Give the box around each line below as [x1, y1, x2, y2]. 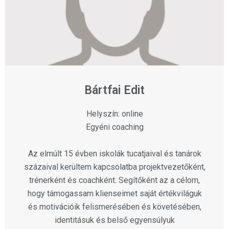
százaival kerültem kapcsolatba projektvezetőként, [24, 162, 205, 172]
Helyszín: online [86, 109, 143, 119]
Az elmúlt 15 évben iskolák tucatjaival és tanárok [28, 149, 201, 159]
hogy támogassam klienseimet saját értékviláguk [27, 189, 202, 199]
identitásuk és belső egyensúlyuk [54, 215, 175, 225]
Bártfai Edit [84, 83, 145, 98]
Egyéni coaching [85, 122, 144, 132]
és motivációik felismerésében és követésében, [28, 202, 201, 212]
